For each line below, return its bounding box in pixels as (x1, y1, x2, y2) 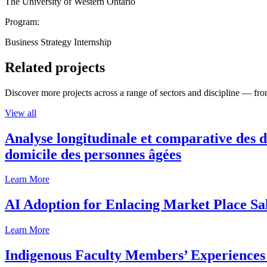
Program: (5, 16, 39, 27)
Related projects (5, 59, 105, 75)
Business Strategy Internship (5, 36, 111, 47)
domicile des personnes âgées (5, 146, 181, 162)
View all (5, 107, 36, 118)
